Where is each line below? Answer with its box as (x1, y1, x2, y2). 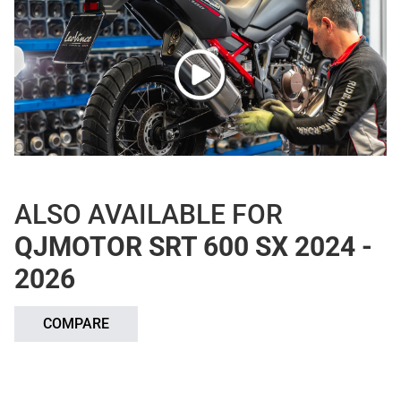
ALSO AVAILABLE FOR (14, 199, 283, 231)
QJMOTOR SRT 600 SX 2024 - (14, 231, 372, 263)
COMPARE (43, 315, 109, 333)
